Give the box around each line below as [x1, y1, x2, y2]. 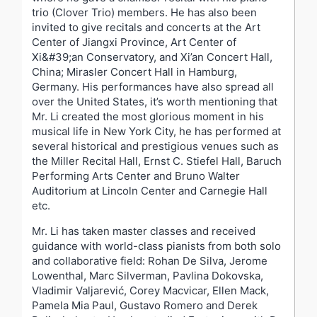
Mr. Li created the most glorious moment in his [32, 109, 264, 123]
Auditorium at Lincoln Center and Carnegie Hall [32, 183, 267, 197]
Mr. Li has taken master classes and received [32, 224, 255, 238]
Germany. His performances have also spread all [32, 79, 274, 93]
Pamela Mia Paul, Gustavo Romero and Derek [32, 298, 258, 312]
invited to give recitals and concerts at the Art [32, 20, 260, 34]
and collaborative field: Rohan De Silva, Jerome [32, 253, 267, 267]
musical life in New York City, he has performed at [32, 124, 281, 138]
